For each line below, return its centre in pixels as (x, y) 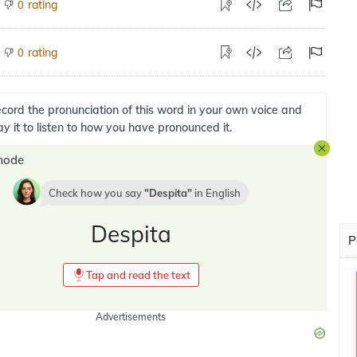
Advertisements (131, 317)
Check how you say (96, 193)
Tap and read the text (138, 275)
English (223, 193)
